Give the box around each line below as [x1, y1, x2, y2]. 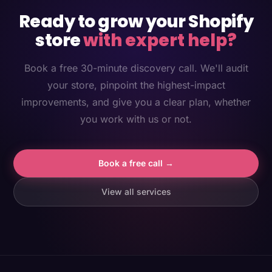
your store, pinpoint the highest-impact [47, 78, 225, 91]
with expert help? [83, 28, 237, 52]
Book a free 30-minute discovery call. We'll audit [24, 61, 248, 74]
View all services [101, 186, 171, 197]
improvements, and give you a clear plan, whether [21, 95, 251, 108]
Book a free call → [98, 157, 174, 168]
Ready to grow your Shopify [18, 9, 254, 33]
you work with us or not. [80, 112, 192, 125]
